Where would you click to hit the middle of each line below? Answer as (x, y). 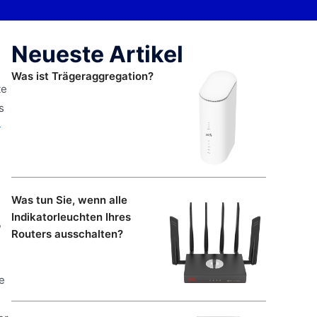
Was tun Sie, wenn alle (69, 200)
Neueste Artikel (97, 54)
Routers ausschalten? (67, 234)
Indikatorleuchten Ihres (71, 217)
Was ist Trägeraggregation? (82, 76)
